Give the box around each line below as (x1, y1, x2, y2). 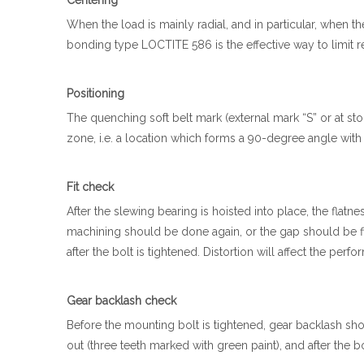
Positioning (67, 87, 124, 100)
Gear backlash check (67, 294, 176, 307)
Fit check (67, 180, 114, 193)
